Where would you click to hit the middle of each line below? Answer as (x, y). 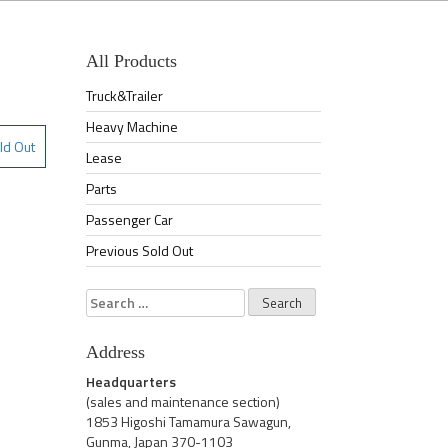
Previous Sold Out (139, 250)
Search (107, 297)
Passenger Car (129, 219)
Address (115, 351)
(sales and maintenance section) (183, 401)
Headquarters (131, 381)
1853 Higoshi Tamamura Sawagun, (188, 421)
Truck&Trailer (124, 95)
